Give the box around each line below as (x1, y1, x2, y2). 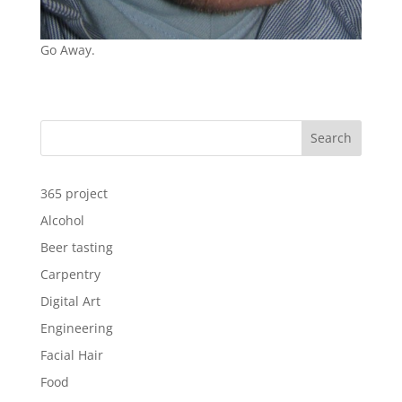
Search (310, 129, 353, 147)
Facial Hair (39, 345, 103, 363)
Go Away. (39, 40, 95, 58)
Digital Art (39, 292, 100, 310)
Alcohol (39, 211, 84, 229)
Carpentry (39, 265, 100, 283)
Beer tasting (39, 238, 113, 256)
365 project (39, 184, 108, 202)
